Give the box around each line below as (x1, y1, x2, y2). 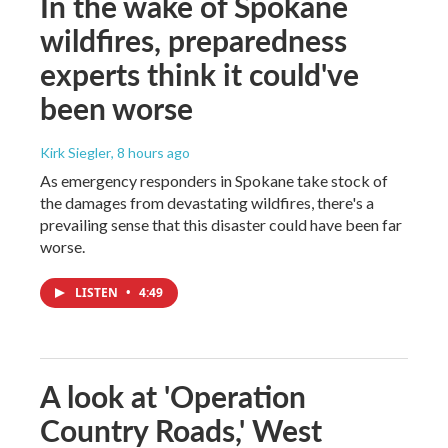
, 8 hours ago (111, 143, 190, 161)
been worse (40, 86, 193, 129)
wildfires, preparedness (40, 18, 347, 61)
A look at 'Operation (40, 374, 306, 417)
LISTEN (75, 283, 121, 301)
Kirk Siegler (40, 143, 111, 161)
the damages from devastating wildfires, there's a (40, 192, 374, 212)
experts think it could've (40, 52, 359, 95)
